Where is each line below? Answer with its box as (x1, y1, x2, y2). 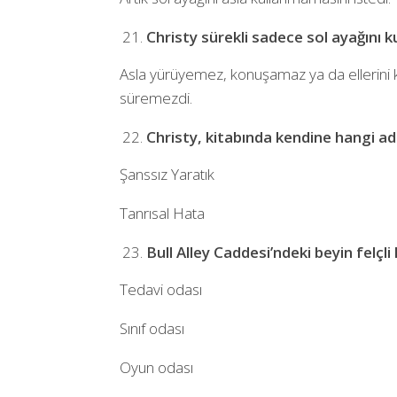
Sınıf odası (119, 317, 184, 339)
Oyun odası (119, 356, 193, 378)
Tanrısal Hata (119, 202, 205, 223)
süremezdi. (119, 87, 192, 108)
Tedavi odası (119, 278, 202, 300)
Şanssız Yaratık (119, 163, 214, 184)
